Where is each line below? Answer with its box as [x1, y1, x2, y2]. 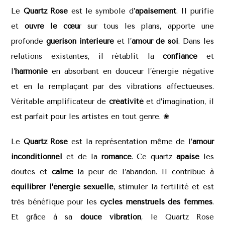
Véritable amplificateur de [11, 96, 109, 106]
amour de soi [131, 36, 179, 46]
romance [101, 152, 132, 161]
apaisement [135, 6, 176, 16]
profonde [11, 36, 47, 46]
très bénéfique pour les [11, 197, 100, 206]
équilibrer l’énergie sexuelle [11, 182, 114, 191]
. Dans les [178, 36, 214, 46]
